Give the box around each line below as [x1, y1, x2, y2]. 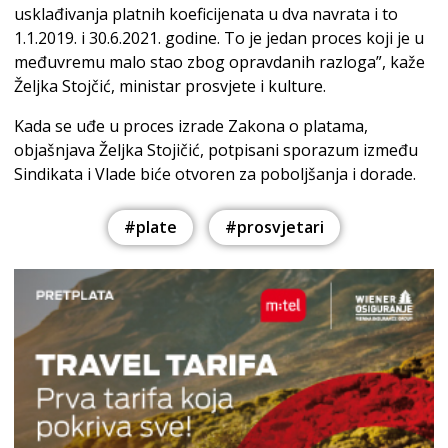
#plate [124, 216, 177, 239]
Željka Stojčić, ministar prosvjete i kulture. [14, 74, 326, 97]
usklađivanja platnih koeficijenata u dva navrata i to [14, 2, 398, 25]
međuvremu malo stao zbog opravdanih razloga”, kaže [14, 50, 425, 73]
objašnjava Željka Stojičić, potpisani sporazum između [14, 138, 418, 161]
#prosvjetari [225, 216, 324, 239]
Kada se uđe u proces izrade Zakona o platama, [14, 114, 368, 137]
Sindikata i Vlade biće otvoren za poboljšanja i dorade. [14, 162, 416, 185]
